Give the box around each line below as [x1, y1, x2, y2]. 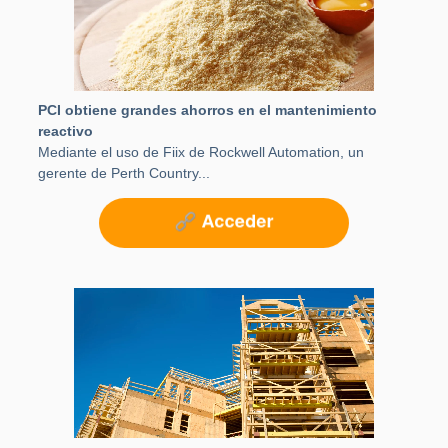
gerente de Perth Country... [38, 165, 210, 182]
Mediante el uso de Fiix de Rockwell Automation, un [38, 144, 364, 161]
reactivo [38, 123, 93, 140]
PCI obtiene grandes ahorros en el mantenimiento [38, 102, 377, 119]
